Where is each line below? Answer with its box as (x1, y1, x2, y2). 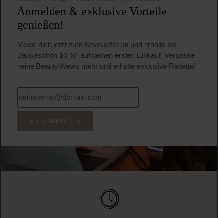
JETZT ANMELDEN (29, 118, 81, 125)
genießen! (17, 18, 64, 31)
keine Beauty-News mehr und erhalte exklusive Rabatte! (17, 62, 196, 70)
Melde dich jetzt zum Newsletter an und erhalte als (17, 41, 177, 49)
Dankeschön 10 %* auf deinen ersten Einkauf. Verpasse (17, 52, 195, 59)
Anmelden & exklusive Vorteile (17, 5, 167, 18)
